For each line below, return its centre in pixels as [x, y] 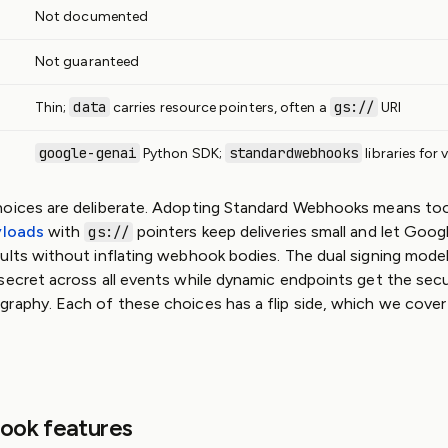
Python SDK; [182, 153]
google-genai [87, 153]
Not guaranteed [87, 61]
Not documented [92, 16]
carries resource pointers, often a [219, 107]
